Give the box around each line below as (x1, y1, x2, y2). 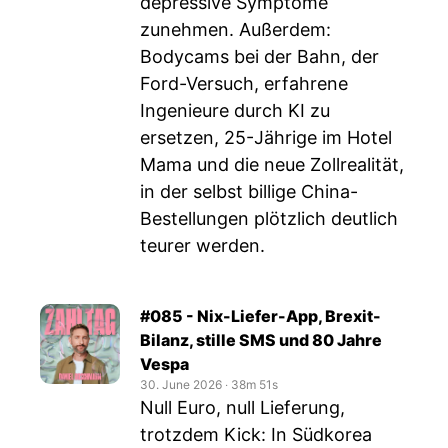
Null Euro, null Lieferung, (140, 397, 345, 418)
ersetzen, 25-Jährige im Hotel (140, 127, 392, 148)
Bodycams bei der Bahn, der (140, 46, 379, 67)
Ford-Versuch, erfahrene (140, 73, 348, 94)
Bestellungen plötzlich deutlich (140, 208, 398, 229)
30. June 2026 (140, 377, 222, 392)
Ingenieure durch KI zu (140, 100, 330, 121)
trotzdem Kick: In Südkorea (140, 424, 372, 445)
